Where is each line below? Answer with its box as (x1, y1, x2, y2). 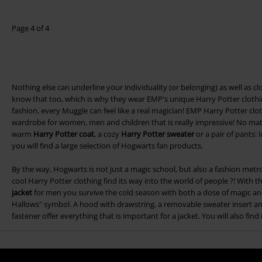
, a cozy (94, 129, 121, 140)
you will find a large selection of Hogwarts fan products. (12, 140, 203, 151)
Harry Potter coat (33, 129, 94, 140)
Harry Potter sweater (121, 129, 194, 140)
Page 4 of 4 (12, 23, 49, 34)
